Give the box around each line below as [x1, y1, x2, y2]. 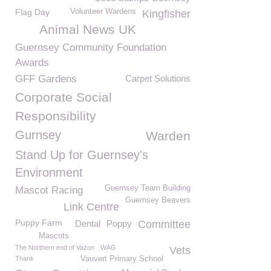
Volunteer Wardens [70, 7, 136, 16]
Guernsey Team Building [105, 184, 191, 192]
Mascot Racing [15, 184, 83, 196]
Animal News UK [39, 22, 136, 36]
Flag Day [15, 7, 50, 17]
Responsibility [15, 109, 96, 123]
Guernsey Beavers [125, 196, 191, 204]
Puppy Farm [15, 218, 62, 227]
